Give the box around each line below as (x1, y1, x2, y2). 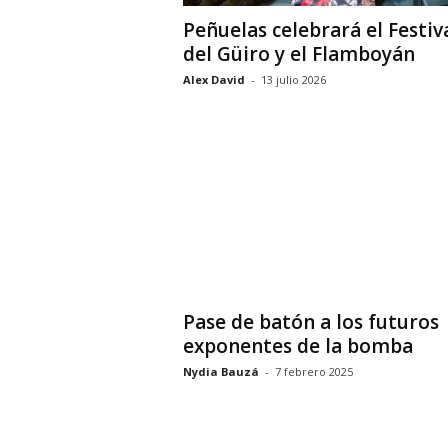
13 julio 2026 (260, 72, 326, 87)
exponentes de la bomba (182, 333, 413, 359)
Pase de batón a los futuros (182, 309, 439, 335)
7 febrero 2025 (274, 364, 353, 379)
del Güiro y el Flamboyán (182, 41, 415, 67)
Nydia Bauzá (182, 364, 259, 379)
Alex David (182, 72, 245, 87)
